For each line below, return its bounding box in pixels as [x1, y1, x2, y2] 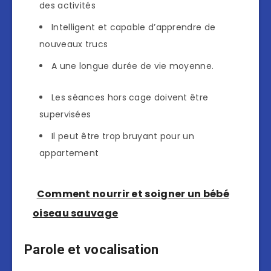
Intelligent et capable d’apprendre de [51, 21, 216, 34]
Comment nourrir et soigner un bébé [36, 187, 229, 201]
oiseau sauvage [33, 206, 119, 221]
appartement [39, 147, 99, 160]
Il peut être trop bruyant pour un [51, 130, 194, 143]
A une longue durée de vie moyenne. [51, 60, 214, 73]
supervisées [39, 108, 91, 121]
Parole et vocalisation [24, 241, 159, 257]
